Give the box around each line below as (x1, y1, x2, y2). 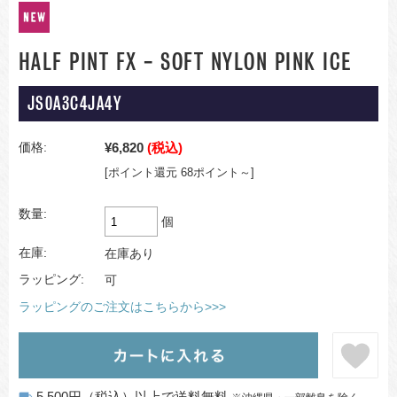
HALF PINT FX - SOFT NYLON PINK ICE (18, 49, 352, 75)
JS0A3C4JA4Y (27, 93, 122, 114)
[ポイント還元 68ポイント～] (104, 166, 254, 180)
